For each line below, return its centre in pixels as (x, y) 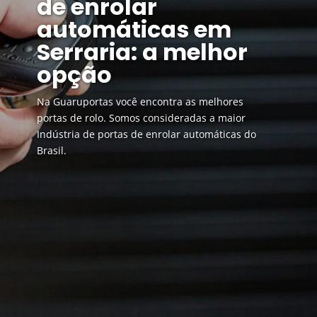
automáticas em (134, 30)
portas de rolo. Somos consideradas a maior (141, 118)
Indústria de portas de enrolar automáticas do (146, 134)
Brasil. (51, 151)
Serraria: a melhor (142, 52)
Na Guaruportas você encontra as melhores (140, 102)
